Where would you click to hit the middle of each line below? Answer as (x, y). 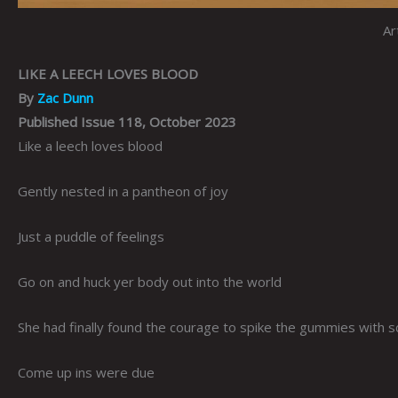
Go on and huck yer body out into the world (150, 282)
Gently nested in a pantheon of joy (123, 191)
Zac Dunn (65, 98)
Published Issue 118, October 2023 (127, 122)
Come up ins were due (86, 373)
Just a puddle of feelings (91, 237)
